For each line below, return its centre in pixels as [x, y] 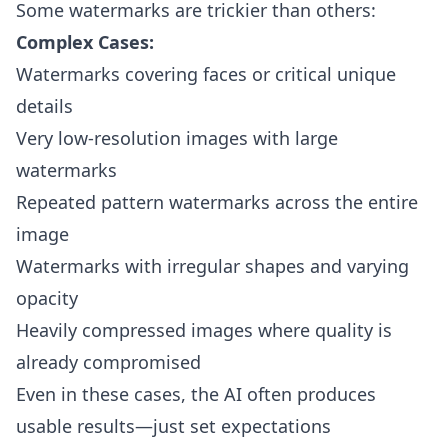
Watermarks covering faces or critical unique [206, 74]
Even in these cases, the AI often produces [196, 394]
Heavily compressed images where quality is [204, 330]
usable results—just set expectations [173, 426]
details [44, 106]
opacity [47, 298]
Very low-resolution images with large [177, 138]
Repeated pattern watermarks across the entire [217, 202]
